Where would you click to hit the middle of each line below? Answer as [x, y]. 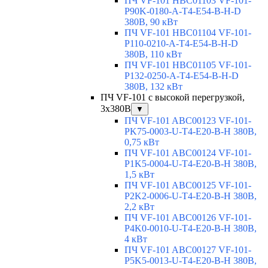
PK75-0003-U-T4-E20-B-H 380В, [191, 132]
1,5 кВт [139, 175]
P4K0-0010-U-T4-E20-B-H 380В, [191, 229]
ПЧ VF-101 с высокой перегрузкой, [173, 98]
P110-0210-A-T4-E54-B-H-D [181, 44]
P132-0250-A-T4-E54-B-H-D [182, 76]
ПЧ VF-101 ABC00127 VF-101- [188, 250]
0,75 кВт [142, 142]
